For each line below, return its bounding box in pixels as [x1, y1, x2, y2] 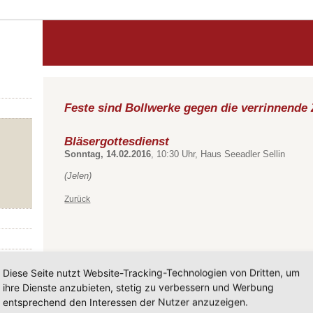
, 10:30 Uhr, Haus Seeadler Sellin [151, 149, 286, 159]
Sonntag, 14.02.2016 [64, 149, 152, 159]
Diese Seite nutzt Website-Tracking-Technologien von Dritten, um [3, 266, 300, 279]
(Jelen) [64, 170, 92, 181]
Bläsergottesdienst [64, 134, 170, 148]
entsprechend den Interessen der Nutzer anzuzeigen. [3, 296, 248, 308]
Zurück [64, 194, 91, 204]
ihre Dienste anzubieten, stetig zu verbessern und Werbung [3, 281, 274, 293]
